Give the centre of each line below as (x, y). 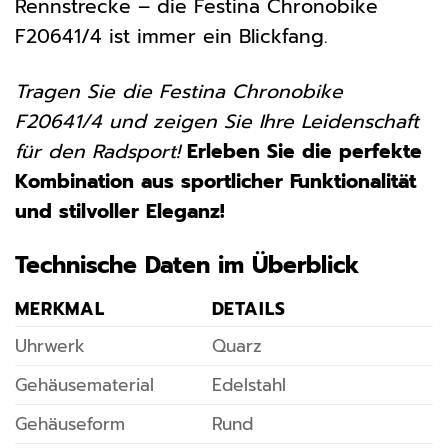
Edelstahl (248, 384)
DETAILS (248, 308)
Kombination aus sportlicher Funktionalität (215, 181)
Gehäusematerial (84, 384)
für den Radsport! (97, 151)
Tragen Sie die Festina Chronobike (179, 91)
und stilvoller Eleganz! (120, 211)
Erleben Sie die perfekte (304, 151)
